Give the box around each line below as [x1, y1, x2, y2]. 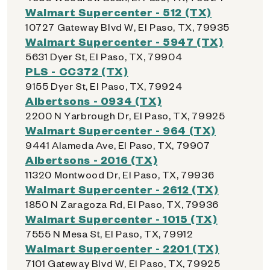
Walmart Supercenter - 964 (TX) [25, 123, 216, 137]
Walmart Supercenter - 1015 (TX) [25, 212, 218, 225]
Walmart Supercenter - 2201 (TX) [25, 241, 219, 255]
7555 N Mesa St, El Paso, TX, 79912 [25, 227, 193, 240]
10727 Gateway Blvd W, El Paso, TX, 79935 [25, 20, 230, 33]
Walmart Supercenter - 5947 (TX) [25, 34, 224, 48]
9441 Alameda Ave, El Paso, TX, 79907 [25, 139, 210, 151]
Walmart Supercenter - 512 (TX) [25, 5, 212, 19]
